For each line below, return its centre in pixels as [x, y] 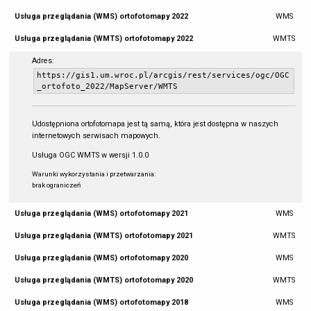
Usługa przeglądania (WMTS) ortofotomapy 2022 [105, 39]
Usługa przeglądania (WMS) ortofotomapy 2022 [103, 17]
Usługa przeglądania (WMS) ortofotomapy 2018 [103, 303]
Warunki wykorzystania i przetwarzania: [93, 174]
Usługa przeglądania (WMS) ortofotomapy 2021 [103, 214]
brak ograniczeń [56, 185]
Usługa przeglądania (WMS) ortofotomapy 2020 [103, 258]
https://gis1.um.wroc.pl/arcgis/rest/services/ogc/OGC [163, 75]
